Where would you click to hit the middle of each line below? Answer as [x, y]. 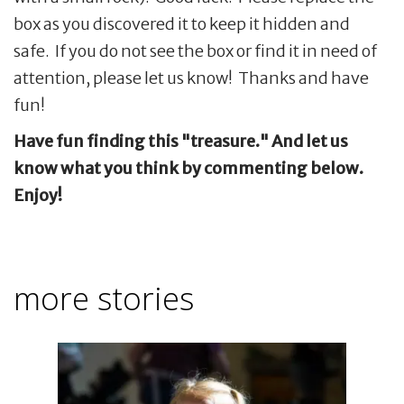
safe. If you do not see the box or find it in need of [195, 50]
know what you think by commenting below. [188, 168]
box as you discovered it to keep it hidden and [182, 23]
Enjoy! [38, 195]
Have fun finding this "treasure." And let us [181, 141]
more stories [104, 298]
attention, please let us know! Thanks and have [191, 78]
